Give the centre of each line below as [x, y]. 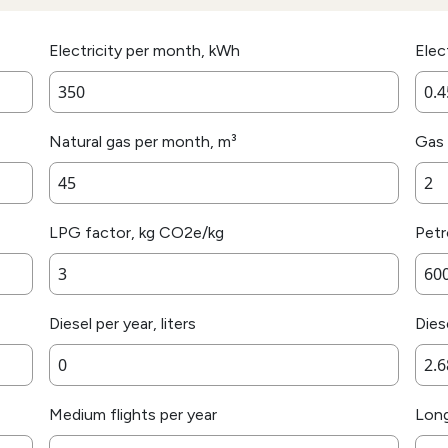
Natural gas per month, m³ [143, 142]
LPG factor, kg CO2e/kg [136, 233]
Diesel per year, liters [122, 324]
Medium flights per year [133, 415]
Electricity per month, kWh [144, 51]
